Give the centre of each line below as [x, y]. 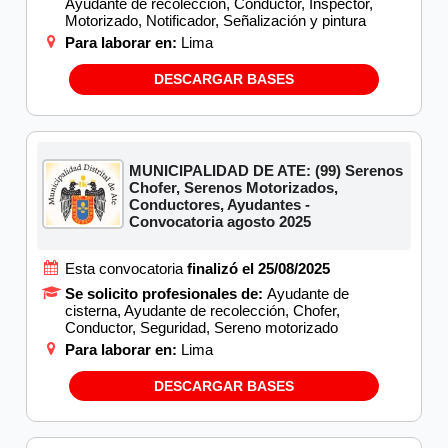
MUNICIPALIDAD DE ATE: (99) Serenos [266, 170]
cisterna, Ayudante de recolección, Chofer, [202, 310]
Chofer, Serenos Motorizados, [234, 187]
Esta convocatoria [125, 268]
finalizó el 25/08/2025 [258, 268]
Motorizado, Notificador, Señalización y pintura [215, 20]
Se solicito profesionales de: [166, 293]
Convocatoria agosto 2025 [220, 221]
